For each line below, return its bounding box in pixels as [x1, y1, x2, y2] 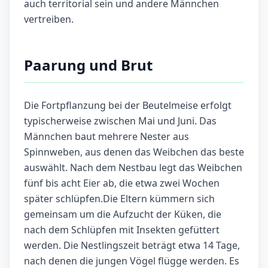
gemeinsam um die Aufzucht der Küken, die [24, 208, 221, 221]
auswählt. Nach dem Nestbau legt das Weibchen [24, 161, 242, 175]
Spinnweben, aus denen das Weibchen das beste [24, 145, 244, 159]
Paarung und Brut [24, 55, 153, 75]
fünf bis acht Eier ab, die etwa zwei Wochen [24, 176, 220, 190]
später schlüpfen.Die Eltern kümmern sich [24, 192, 215, 206]
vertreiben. [24, 13, 74, 26]
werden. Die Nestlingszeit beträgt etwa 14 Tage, [24, 239, 240, 252]
